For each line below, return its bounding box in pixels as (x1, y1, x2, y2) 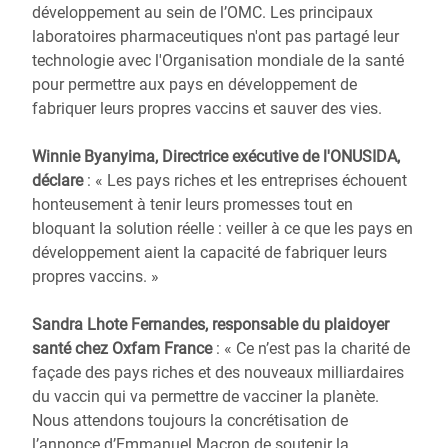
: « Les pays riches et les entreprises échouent (87, 171, 407, 190)
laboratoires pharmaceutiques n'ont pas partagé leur (32, 27, 399, 46)
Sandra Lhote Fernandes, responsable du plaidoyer (32, 315, 389, 334)
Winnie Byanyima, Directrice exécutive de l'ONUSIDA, (32, 147, 400, 166)
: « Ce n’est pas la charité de (216, 339, 410, 358)
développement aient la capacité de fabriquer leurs (32, 243, 387, 262)
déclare (32, 171, 87, 190)
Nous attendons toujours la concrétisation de (32, 411, 348, 430)
